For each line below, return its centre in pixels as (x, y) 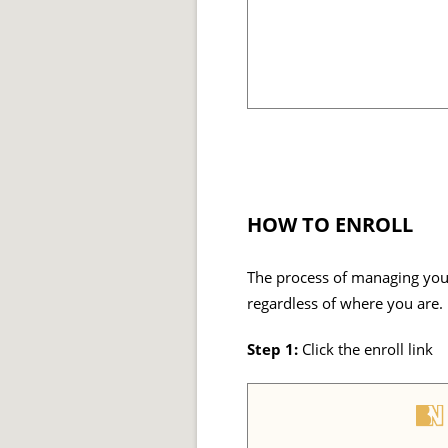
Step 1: (272, 350)
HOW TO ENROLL (330, 225)
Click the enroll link (365, 350)
